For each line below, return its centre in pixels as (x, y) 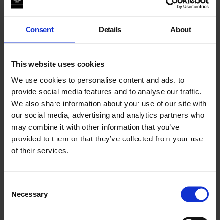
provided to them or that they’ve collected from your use (107, 138)
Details (110, 29)
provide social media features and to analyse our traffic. (107, 91)
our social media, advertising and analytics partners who (108, 115)
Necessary (29, 194)
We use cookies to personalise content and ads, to (98, 79)
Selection (18, 196)
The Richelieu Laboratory (67, 136)
